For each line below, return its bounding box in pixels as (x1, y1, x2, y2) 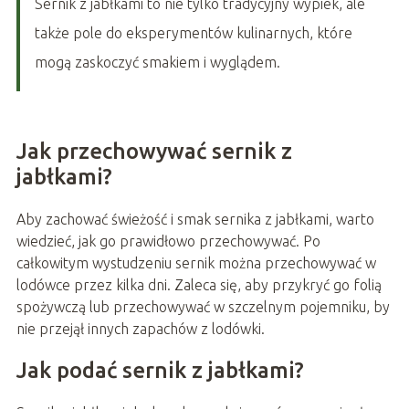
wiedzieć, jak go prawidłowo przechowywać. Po (16, 233, 320, 250)
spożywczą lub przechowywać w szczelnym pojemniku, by (16, 299, 390, 316)
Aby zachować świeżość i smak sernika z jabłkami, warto (16, 211, 374, 228)
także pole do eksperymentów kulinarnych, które (34, 25, 352, 42)
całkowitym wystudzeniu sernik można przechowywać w (16, 255, 376, 272)
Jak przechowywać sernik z (16, 139, 292, 164)
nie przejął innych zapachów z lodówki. (16, 320, 265, 338)
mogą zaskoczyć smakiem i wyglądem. (34, 54, 280, 71)
